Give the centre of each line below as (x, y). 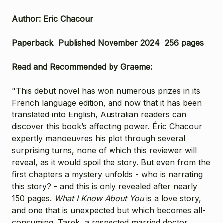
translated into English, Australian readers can (99, 114)
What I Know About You (100, 198)
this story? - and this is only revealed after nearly (105, 186)
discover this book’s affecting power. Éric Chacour (107, 126)
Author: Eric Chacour (53, 19)
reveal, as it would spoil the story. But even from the (111, 162)
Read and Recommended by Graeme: (82, 66)
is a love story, (174, 198)
